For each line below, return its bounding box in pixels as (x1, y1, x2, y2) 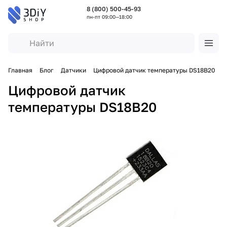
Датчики (61, 66, 86, 74)
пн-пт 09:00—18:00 (86, 13, 132, 20)
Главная (8, 66, 32, 74)
